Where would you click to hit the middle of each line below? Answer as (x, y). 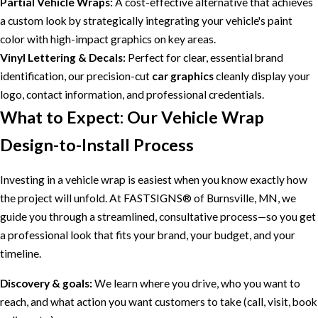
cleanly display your (262, 76)
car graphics (183, 76)
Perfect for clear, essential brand (204, 58)
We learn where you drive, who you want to (196, 283)
